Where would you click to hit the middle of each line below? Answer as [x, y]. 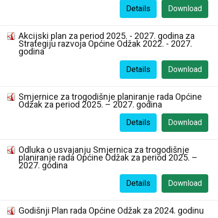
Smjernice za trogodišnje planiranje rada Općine [110, 97]
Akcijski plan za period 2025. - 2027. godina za [107, 36]
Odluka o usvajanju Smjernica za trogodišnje [104, 150]
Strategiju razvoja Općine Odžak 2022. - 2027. [105, 44]
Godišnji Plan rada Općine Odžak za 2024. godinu [111, 210]
